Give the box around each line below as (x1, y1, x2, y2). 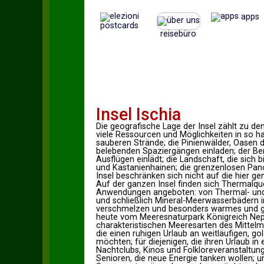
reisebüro (160, 29, 197, 39)
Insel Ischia (95, 104, 181, 124)
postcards (100, 21, 139, 31)
